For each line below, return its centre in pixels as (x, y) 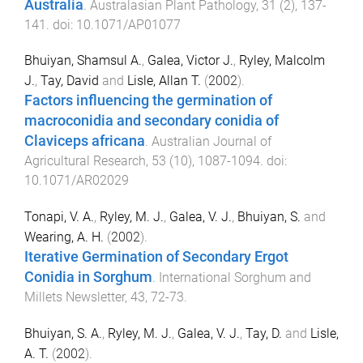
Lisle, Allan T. (164, 81)
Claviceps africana (85, 141)
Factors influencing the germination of (148, 101)
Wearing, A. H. (64, 237)
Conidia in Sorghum (88, 278)
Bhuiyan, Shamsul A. (83, 61)
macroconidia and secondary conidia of (152, 121)
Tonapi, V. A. (59, 217)
